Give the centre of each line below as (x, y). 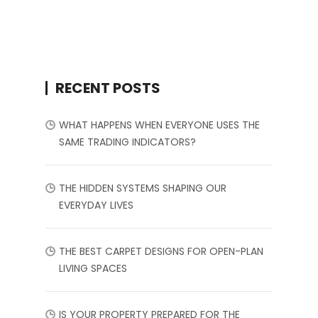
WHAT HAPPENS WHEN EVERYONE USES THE (159, 125)
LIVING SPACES (93, 268)
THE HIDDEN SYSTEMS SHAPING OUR (143, 188)
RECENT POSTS (108, 88)
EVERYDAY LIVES (96, 205)
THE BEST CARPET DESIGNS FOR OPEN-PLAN (161, 251)
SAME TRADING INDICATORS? (127, 142)
